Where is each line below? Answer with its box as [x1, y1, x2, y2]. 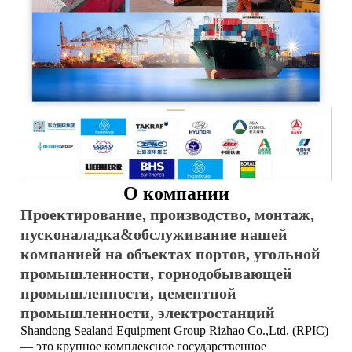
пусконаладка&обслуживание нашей [20, 225, 288, 243]
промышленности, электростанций [20, 303, 276, 321]
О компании [123, 182, 229, 203]
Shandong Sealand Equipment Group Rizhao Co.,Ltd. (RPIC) [20, 323, 329, 337]
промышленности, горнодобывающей [20, 264, 293, 282]
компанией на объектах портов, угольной [20, 244, 321, 262]
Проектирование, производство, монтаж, [20, 205, 315, 223]
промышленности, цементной [20, 284, 237, 302]
